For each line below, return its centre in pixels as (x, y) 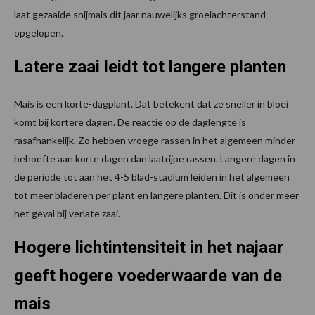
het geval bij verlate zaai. (67, 214)
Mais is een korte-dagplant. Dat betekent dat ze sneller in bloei (151, 104)
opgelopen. (39, 33)
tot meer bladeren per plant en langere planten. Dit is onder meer (156, 195)
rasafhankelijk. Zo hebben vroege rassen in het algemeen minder (155, 141)
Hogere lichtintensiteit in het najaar (149, 248)
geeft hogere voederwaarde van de (148, 276)
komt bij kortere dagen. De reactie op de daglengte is (130, 122)
